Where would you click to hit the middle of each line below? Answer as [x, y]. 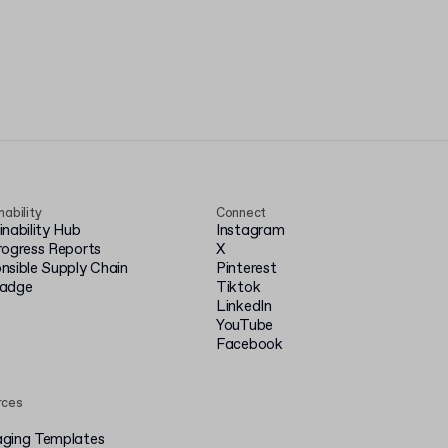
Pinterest [246, 269]
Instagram [250, 231]
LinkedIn [244, 307]
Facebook [249, 345]
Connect [241, 213]
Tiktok [238, 288]
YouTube [244, 326]
